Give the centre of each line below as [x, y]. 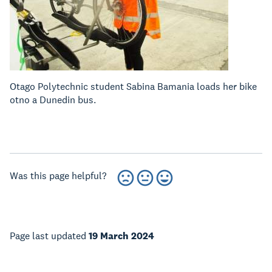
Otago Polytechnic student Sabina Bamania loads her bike [133, 87]
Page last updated [49, 236]
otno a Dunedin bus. [53, 100]
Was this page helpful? [58, 176]
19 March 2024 [121, 236]
